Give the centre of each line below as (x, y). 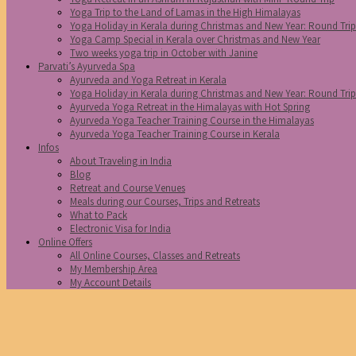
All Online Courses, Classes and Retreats (155, 255)
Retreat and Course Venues (128, 188)
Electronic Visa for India (120, 228)
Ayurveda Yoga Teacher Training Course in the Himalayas (192, 120)
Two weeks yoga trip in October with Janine (164, 53)
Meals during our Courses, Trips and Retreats (165, 201)
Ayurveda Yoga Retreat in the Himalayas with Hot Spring (190, 107)
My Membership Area (114, 269)
